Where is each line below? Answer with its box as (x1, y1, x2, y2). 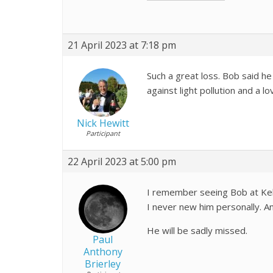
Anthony (83, 244, 122, 258)
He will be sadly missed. (147, 224, 247, 236)
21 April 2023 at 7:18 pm (68, 38, 176, 52)
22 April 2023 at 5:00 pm (68, 154, 176, 168)
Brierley (85, 257, 121, 271)
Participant (85, 128, 120, 138)
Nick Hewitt (76, 116, 129, 130)
